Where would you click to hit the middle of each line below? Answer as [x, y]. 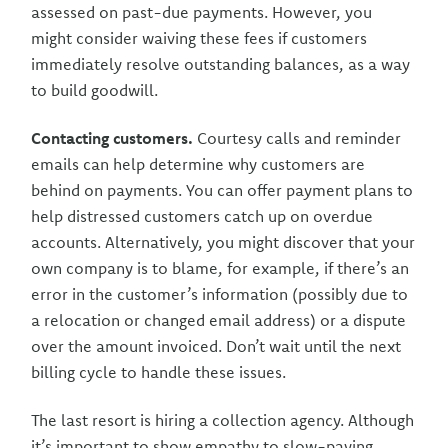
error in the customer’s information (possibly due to [220, 294]
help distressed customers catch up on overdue [202, 216]
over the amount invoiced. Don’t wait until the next [216, 346]
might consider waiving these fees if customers [199, 38]
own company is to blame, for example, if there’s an [220, 268]
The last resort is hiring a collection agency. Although [223, 420]
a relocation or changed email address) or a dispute [219, 320]
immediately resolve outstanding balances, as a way [221, 64]
